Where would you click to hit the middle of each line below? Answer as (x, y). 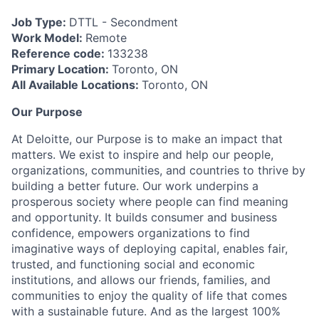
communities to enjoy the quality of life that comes (149, 296)
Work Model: (48, 38)
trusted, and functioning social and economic (133, 265)
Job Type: (40, 22)
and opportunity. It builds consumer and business (144, 218)
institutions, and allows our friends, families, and (141, 280)
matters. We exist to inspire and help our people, (142, 155)
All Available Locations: (77, 85)
